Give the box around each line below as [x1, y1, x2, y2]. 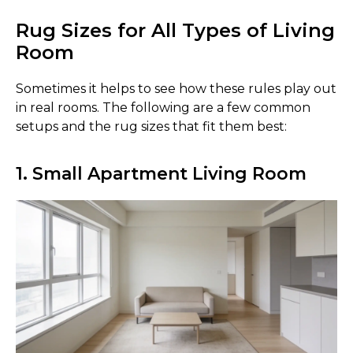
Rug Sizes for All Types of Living [16, 18, 335, 42]
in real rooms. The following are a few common [16, 99, 310, 115]
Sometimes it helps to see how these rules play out [16, 80, 336, 96]
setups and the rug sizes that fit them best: [16, 118, 287, 134]
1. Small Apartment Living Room [16, 162, 307, 184]
